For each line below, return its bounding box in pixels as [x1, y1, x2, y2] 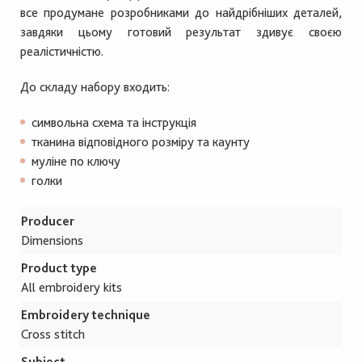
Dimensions [21, 233, 83, 249]
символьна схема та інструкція [32, 115, 197, 131]
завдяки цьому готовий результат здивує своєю [20, 24, 342, 40]
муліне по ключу [32, 154, 121, 170]
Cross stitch [21, 326, 85, 343]
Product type [21, 260, 97, 276]
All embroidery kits [21, 280, 122, 296]
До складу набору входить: [20, 79, 170, 95]
